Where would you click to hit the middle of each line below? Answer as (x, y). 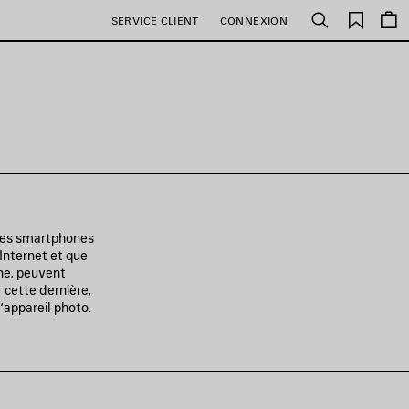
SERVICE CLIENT (155, 20)
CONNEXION (253, 20)
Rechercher (352, 26)
